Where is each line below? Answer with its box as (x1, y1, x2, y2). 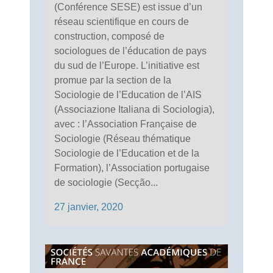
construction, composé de (54, 30, 165, 41)
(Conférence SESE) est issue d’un (54, 1, 202, 12)
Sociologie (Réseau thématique (54, 133, 191, 144)
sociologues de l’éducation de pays (54, 45, 207, 56)
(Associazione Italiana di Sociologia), (54, 104, 214, 115)
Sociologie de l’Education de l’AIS (54, 89, 202, 100)
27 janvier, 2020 (54, 201, 123, 212)
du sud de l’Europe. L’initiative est (54, 60, 199, 71)
